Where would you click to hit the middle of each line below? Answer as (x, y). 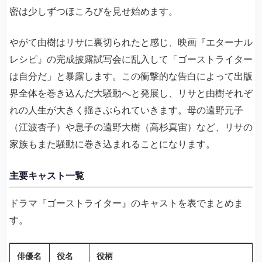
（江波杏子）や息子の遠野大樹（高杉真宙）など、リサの (131, 127)
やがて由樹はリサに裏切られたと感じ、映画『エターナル (131, 42)
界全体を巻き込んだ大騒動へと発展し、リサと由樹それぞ (131, 93)
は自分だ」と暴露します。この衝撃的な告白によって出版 (131, 76)
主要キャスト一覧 (47, 175)
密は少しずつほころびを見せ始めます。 (94, 11)
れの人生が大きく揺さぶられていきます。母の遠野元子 (126, 110)
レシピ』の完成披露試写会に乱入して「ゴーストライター (131, 59)
